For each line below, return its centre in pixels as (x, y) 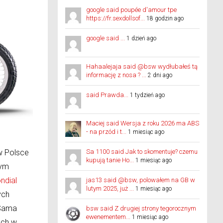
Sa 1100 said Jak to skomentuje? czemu (142, 152)
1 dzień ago (141, 38)
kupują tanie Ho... (110, 160)
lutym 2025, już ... (110, 188)
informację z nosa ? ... (116, 75)
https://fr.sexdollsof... (115, 18)
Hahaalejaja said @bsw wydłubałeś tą (142, 66)
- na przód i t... (106, 132)
